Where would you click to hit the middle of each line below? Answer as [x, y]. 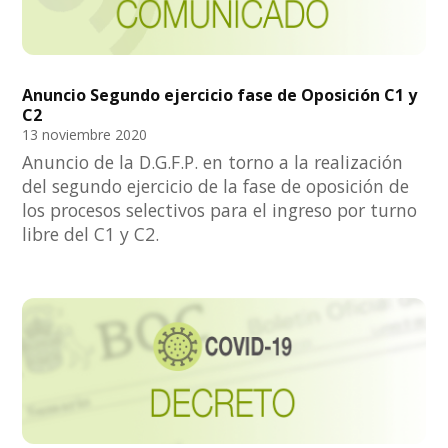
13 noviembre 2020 [85, 134]
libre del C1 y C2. [91, 233]
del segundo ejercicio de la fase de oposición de [216, 185]
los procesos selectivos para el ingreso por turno [220, 209]
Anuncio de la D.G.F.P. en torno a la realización [213, 161]
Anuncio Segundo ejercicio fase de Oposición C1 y [220, 94]
